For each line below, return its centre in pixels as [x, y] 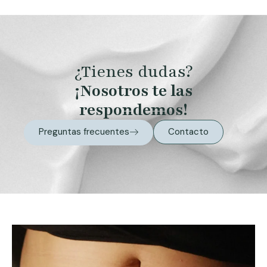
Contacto [188, 132]
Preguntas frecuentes [84, 132]
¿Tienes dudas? [133, 72]
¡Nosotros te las [133, 91]
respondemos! [133, 110]
